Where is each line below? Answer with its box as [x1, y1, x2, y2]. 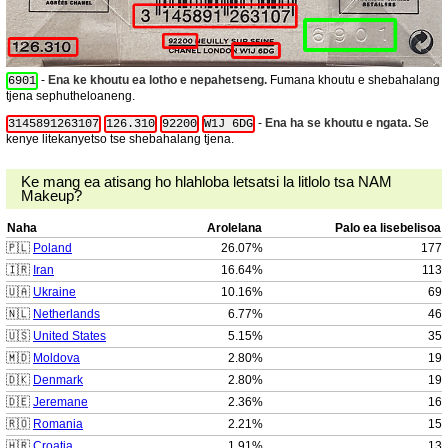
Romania [33, 417, 83, 432]
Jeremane [33, 395, 88, 410]
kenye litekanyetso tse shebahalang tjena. [6, 132, 234, 147]
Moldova [33, 351, 80, 366]
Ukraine [33, 285, 76, 300]
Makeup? [20, 188, 82, 205]
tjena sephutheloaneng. [6, 89, 135, 104]
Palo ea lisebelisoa [335, 221, 441, 236]
